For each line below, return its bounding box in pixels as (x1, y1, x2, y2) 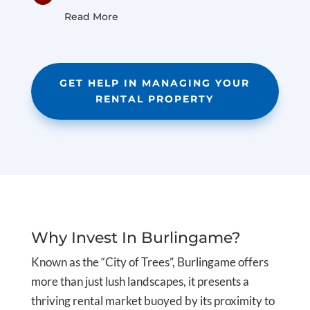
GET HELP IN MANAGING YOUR (60, 76, 250, 89)
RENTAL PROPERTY (95, 92, 215, 105)
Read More (64, 10, 118, 23)
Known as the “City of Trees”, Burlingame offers (30, 254, 268, 269)
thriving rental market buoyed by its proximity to (30, 293, 275, 308)
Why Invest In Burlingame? (30, 228, 241, 247)
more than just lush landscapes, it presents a (30, 273, 249, 289)
